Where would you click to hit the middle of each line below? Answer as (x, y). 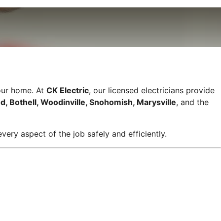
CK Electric (68, 90)
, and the (192, 102)
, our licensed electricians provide (152, 90)
